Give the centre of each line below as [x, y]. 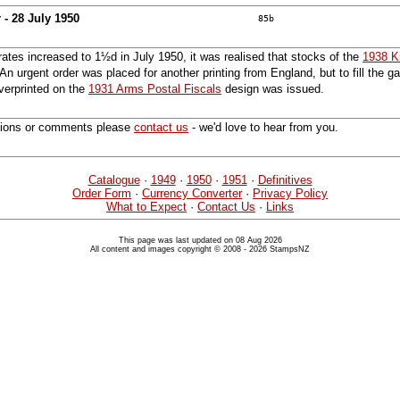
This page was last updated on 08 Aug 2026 [200, 241]
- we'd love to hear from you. [263, 128]
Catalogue [114, 180]
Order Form [102, 194]
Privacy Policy [290, 194]
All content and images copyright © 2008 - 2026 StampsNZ [200, 250]
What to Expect [146, 207]
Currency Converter [192, 194]
